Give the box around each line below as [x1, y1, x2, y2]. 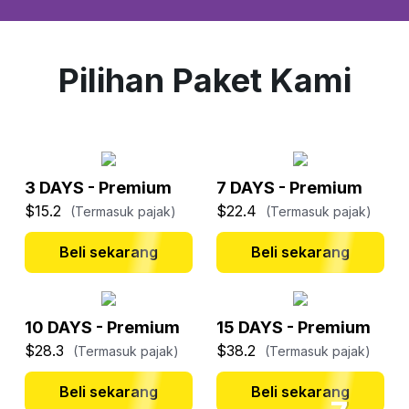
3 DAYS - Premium [24, 178, 172, 198]
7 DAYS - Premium [216, 178, 363, 198]
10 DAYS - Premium [24, 318, 180, 338]
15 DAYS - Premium [216, 318, 372, 338]
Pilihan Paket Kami [58, 60, 351, 100]
